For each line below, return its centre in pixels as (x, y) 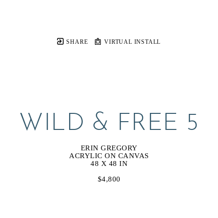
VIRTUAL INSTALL (132, 42)
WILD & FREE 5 (109, 124)
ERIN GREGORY (109, 148)
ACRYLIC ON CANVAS (109, 156)
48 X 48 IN (109, 163)
